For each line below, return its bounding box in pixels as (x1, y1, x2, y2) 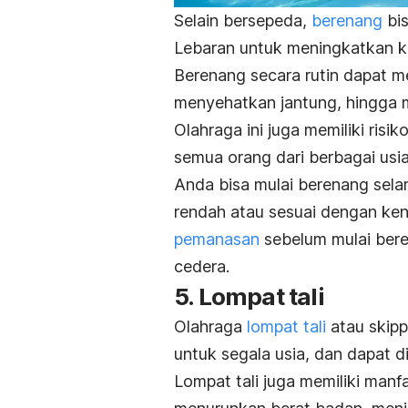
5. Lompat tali (174, 281, 324, 311)
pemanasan (174, 229, 260, 249)
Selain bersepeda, (174, 10, 311, 30)
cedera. (174, 256, 234, 276)
